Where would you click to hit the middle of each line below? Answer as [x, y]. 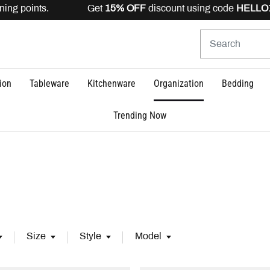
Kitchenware [111, 83]
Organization [178, 83]
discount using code [158, 9]
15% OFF [93, 9]
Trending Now [140, 116]
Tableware [49, 83]
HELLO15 [225, 9]
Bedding [237, 83]
